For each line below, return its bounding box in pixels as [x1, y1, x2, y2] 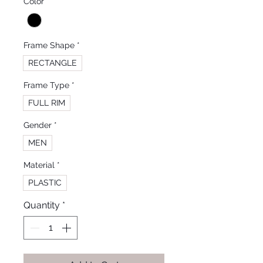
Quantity [23, 200, 60, 211]
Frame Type [23, 80, 69, 90]
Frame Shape [23, 41, 75, 50]
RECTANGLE [28, 58, 77, 68]
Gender [23, 120, 52, 130]
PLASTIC [28, 178, 62, 188]
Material [23, 160, 55, 170]
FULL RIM [28, 98, 65, 108]
